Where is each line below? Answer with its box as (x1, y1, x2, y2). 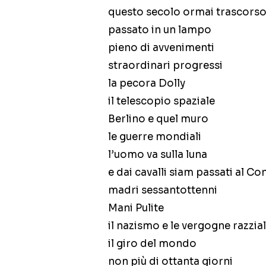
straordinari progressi (108, 59, 223, 72)
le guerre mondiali (108, 131, 201, 144)
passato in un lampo (108, 24, 211, 37)
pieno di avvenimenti (108, 42, 214, 55)
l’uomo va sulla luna (108, 148, 207, 161)
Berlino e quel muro (108, 113, 208, 126)
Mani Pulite (108, 202, 164, 215)
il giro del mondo (108, 237, 197, 251)
